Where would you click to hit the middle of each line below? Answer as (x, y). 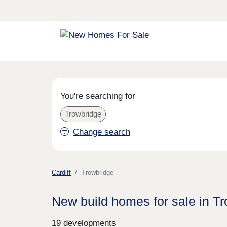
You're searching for (98, 96)
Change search (101, 132)
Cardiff (61, 173)
